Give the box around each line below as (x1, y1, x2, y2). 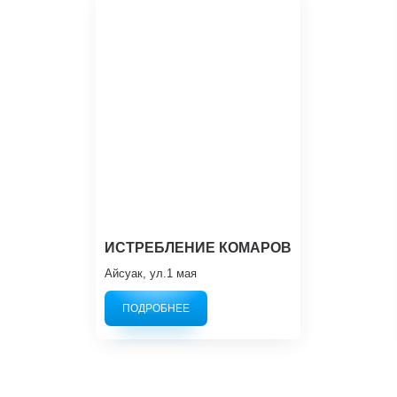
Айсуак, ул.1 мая (105, 267, 198, 280)
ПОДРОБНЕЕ (122, 302, 191, 315)
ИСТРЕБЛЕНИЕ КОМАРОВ (105, 240, 292, 255)
